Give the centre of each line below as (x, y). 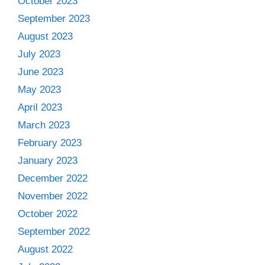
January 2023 (48, 161)
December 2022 (53, 178)
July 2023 (39, 54)
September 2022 (54, 232)
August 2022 (45, 249)
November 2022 (53, 196)
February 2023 (50, 143)
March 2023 (44, 125)
